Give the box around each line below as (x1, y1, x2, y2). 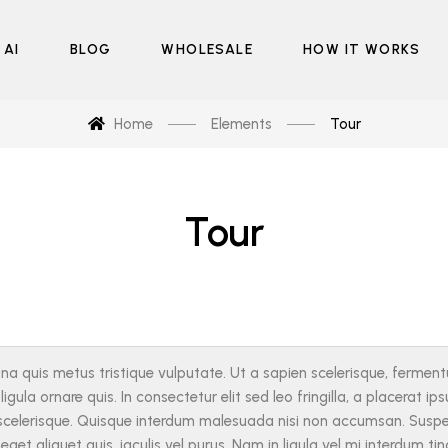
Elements (210, 115, 272, 133)
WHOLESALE (161, 41, 253, 58)
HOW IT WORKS (303, 41, 421, 58)
